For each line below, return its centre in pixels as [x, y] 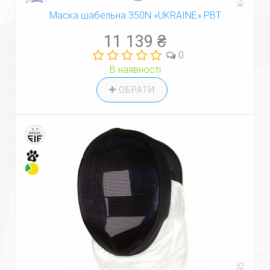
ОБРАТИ [136, 90]
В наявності [135, 70]
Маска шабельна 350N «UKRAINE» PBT [135, 15]
